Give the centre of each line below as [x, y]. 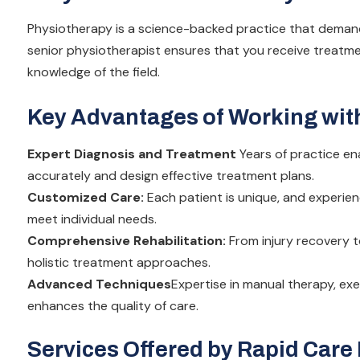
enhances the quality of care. [113, 305]
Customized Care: [86, 197]
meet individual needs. [92, 219]
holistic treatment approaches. [119, 262]
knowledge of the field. [94, 72]
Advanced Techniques [99, 284]
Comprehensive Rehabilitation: [127, 240]
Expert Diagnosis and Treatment [132, 153]
